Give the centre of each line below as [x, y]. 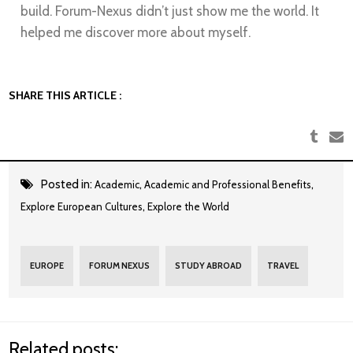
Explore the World [189, 207]
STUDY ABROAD [209, 266]
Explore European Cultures [82, 207]
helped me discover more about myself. [136, 32]
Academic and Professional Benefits [228, 185]
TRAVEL [283, 266]
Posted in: [68, 185]
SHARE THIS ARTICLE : [65, 95]
